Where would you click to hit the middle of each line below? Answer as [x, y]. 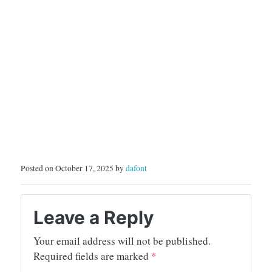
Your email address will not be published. [122, 241]
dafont [136, 168]
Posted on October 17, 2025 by [73, 168]
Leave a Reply [93, 218]
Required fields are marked [92, 256]
